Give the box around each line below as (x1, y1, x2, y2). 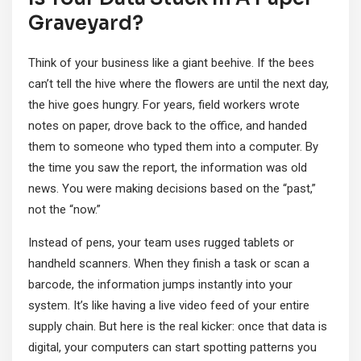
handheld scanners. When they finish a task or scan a (28, 256, 309, 272)
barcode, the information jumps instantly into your (28, 277, 293, 293)
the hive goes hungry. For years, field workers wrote (28, 98, 300, 113)
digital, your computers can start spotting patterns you (28, 340, 317, 355)
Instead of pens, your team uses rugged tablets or (28, 235, 294, 251)
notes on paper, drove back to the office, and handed (28, 118, 307, 134)
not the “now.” (28, 202, 101, 218)
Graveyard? (28, 11, 143, 36)
